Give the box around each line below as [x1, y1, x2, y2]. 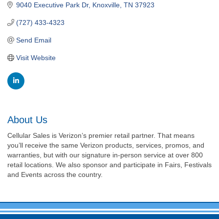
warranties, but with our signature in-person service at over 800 [7, 151, 203, 159]
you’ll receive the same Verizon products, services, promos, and [7, 141, 204, 149]
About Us [7, 114, 47, 125]
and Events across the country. [7, 170, 103, 178]
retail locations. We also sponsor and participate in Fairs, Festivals [7, 160, 212, 169]
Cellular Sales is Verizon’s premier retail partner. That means [7, 131, 195, 139]
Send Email [16, 36, 51, 44]
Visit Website [16, 53, 56, 62]
